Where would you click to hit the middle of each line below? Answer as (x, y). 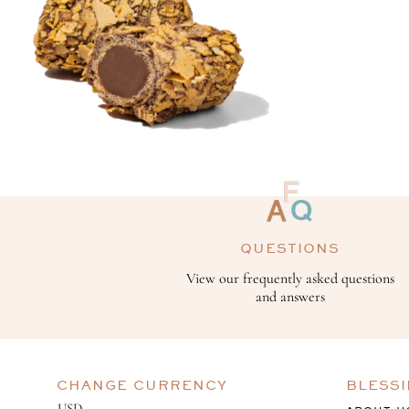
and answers (290, 297)
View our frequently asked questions (290, 279)
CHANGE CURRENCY (142, 385)
